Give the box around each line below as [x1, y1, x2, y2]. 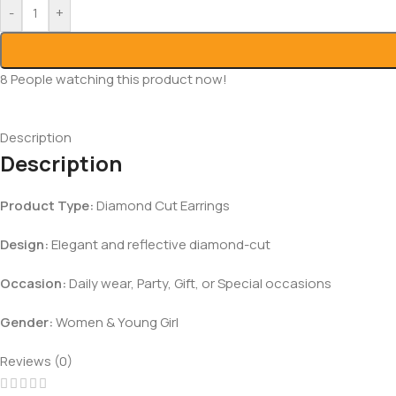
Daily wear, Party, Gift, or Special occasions [66, 273, 331, 293]
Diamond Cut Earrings [94, 195, 230, 215]
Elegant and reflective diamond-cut [49, 234, 270, 254]
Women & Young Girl [53, 312, 179, 331]
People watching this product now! [11, 69, 227, 88]
